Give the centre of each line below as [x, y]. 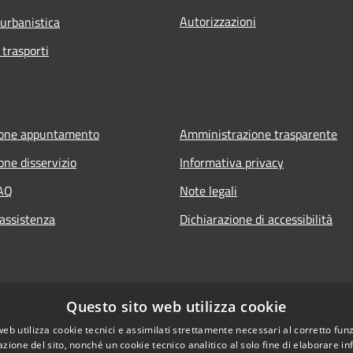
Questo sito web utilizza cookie [176, 307]
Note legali [208, 190]
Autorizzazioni [218, 21]
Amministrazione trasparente [258, 134]
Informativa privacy [232, 162]
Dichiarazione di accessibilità [256, 219]
